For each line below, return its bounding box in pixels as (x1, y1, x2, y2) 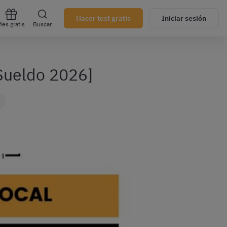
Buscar (33, 20, 52, 28)
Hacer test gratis (76, 14, 131, 23)
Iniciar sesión (162, 14, 206, 23)
